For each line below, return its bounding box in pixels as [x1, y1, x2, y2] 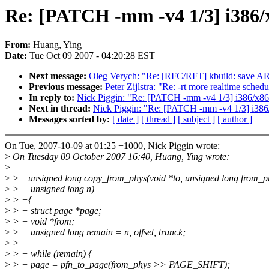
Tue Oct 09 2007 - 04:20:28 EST [29, 50, 155, 61]
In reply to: [29, 92, 77, 103]
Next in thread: [29, 103, 93, 114]
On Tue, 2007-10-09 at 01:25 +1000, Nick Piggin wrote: [5, 141, 220, 151]
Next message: [29, 71, 89, 82]
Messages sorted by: [29, 114, 112, 125]
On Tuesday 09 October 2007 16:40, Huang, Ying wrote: [10, 151, 229, 162]
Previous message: [29, 82, 105, 92]
